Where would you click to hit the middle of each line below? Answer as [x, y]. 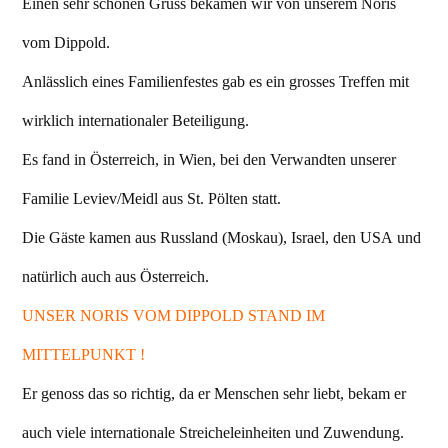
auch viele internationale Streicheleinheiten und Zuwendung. [213, 433]
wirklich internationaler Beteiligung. [135, 121]
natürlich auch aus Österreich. [115, 277]
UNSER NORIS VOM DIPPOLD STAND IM [173, 316]
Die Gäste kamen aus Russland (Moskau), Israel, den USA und [221, 238]
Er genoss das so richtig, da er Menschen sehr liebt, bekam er [214, 394]
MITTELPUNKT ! [83, 355]
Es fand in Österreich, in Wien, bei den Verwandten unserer [209, 160]
